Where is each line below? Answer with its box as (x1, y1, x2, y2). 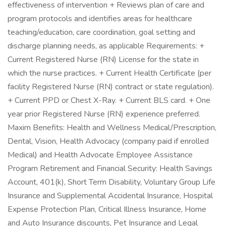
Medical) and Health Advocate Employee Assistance (8, 149, 193, 160)
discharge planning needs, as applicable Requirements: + (8, 40, 204, 51)
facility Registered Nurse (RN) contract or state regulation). (8, 81, 214, 92)
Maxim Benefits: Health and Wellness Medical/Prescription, (8, 122, 216, 133)
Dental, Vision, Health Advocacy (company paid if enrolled (8, 136, 209, 147)
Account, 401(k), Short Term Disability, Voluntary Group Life (8, 177, 215, 188)
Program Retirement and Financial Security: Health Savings (8, 163, 212, 174)
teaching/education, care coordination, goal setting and (8, 27, 195, 38)
